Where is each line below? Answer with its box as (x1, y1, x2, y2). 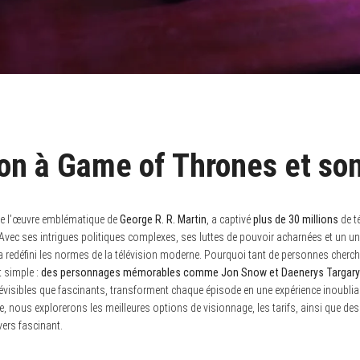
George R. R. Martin (120, 212, 207, 226)
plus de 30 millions (253, 212, 338, 226)
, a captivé (207, 212, 253, 226)
